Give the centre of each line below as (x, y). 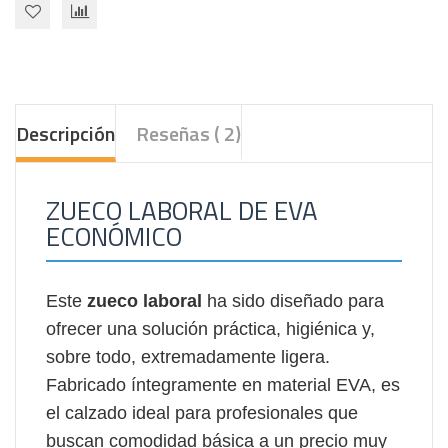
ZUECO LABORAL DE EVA (182, 210)
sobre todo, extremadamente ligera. (188, 356)
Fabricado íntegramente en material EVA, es (223, 384)
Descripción (65, 133)
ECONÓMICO (114, 236)
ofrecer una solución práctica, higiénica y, (210, 328)
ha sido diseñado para (293, 300)
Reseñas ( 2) (188, 133)
